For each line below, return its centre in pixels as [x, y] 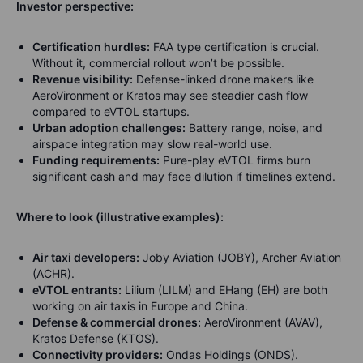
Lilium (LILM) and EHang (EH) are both [224, 290]
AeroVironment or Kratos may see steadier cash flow [170, 96]
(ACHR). [53, 274]
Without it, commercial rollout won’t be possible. [158, 63]
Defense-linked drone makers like [223, 79]
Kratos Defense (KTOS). [96, 339]
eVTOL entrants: [77, 290]
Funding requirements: [96, 160]
